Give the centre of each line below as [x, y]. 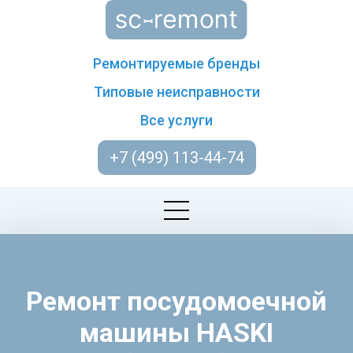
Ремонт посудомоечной [176, 301]
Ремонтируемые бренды [176, 63]
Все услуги [176, 120]
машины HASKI [176, 333]
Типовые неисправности [176, 92]
